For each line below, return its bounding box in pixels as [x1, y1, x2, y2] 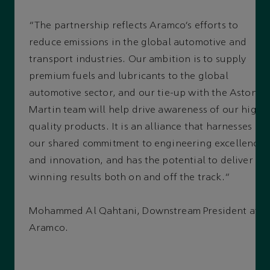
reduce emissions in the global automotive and [29, 38, 247, 48]
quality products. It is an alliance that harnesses [29, 122, 253, 133]
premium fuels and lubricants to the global [29, 72, 228, 82]
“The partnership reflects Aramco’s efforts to [29, 21, 239, 31]
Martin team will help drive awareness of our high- [29, 105, 267, 116]
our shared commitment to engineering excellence [29, 139, 264, 149]
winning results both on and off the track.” [29, 173, 230, 183]
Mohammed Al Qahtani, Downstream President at [29, 207, 259, 217]
